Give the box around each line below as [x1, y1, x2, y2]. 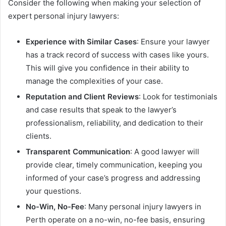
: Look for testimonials [139, 92, 217, 102]
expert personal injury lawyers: [8, 11, 119, 21]
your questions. [26, 186, 81, 196]
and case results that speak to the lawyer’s [26, 105, 177, 115]
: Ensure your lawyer [137, 37, 210, 47]
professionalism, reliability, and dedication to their [26, 118, 203, 128]
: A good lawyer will [130, 147, 199, 157]
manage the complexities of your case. [26, 76, 163, 86]
